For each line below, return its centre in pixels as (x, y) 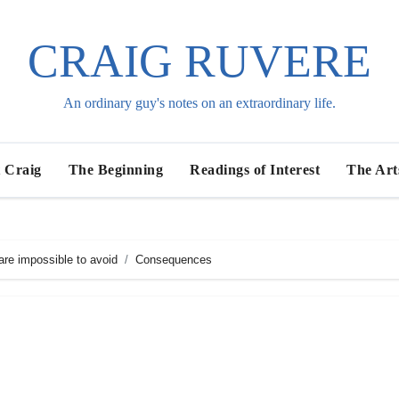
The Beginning (116, 170)
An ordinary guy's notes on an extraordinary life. (199, 103)
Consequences (174, 260)
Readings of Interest (255, 170)
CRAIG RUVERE (199, 61)
